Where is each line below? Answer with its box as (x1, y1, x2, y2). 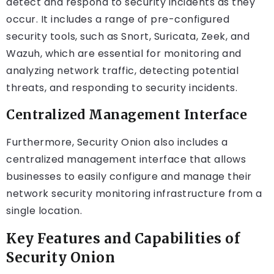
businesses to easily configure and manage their (6, 169, 252, 184)
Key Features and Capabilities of (6, 230, 240, 248)
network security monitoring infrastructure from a (6, 187, 262, 201)
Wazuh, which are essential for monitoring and (6, 46, 242, 61)
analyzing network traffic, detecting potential (6, 64, 239, 78)
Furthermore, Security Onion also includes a (6, 135, 228, 150)
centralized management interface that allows (6, 152, 246, 167)
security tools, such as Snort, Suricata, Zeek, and (6, 29, 250, 44)
